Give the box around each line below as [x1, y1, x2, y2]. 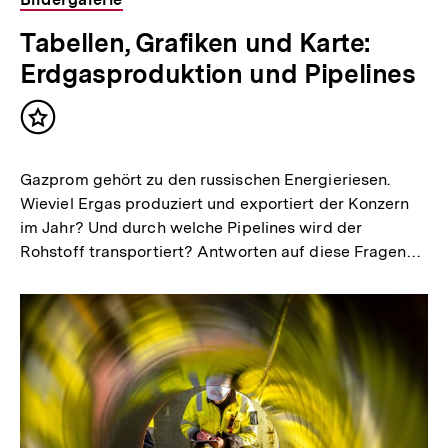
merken [37, 135, 101, 156]
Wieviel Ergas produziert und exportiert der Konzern [20, 194, 410, 214]
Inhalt [37, 115, 87, 136]
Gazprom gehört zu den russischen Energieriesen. [20, 170, 391, 190]
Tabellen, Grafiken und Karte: [20, 26, 372, 58]
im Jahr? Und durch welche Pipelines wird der [20, 218, 362, 238]
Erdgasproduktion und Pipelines [20, 57, 416, 89]
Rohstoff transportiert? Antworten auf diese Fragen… [20, 242, 422, 262]
